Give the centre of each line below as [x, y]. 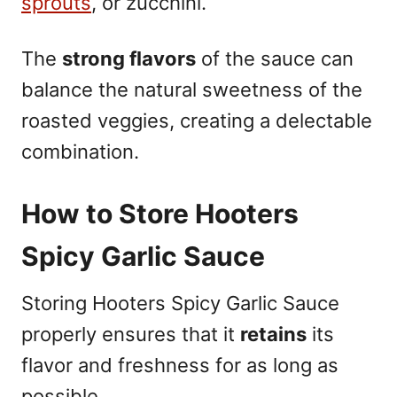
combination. [80, 151]
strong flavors [129, 58]
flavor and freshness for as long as [180, 365]
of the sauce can [275, 58]
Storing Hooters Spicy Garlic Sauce [180, 303]
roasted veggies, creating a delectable [197, 120]
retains [273, 334]
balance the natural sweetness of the [192, 89]
